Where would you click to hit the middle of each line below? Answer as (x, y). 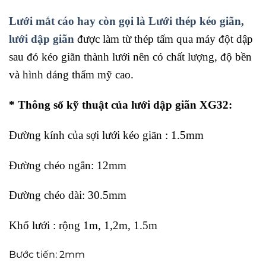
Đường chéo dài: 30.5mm (68, 195)
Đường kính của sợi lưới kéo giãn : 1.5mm (106, 135)
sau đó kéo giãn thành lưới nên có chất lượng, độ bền (130, 57)
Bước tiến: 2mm (47, 254)
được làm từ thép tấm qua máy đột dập (164, 39)
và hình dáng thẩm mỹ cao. (71, 75)
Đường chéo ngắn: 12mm (68, 165)
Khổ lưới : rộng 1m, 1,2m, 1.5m (83, 226)
